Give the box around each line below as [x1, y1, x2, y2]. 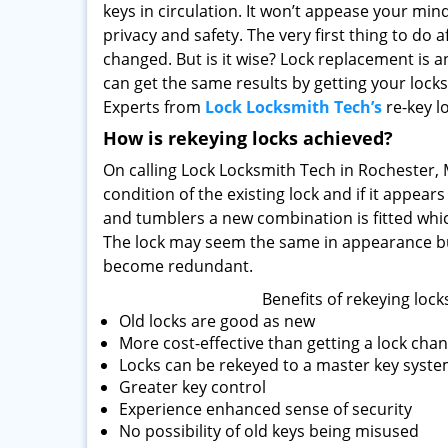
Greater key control [119, 376, 270, 398]
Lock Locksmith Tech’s [205, 96, 382, 118]
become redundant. [103, 255, 253, 277]
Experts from [103, 96, 205, 118]
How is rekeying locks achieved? [103, 126, 393, 150]
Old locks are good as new [119, 310, 315, 332]
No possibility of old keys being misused [119, 420, 419, 442]
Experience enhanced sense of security [119, 398, 412, 420]
